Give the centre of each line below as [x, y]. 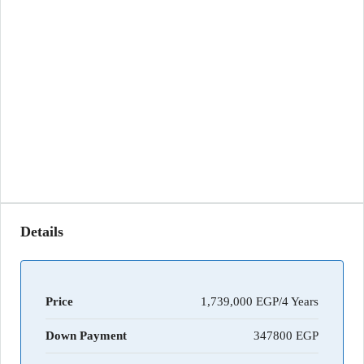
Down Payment [86, 336]
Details [42, 232]
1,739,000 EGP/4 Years [260, 302]
